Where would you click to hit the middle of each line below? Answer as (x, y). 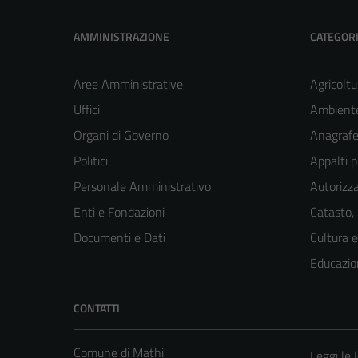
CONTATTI (97, 308)
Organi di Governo (121, 135)
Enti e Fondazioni (119, 211)
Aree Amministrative (128, 84)
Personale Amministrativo (142, 186)
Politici (91, 160)
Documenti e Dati (119, 237)
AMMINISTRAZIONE (121, 36)
